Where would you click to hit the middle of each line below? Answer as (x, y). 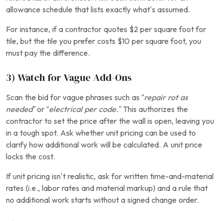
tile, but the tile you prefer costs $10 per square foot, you (104, 41)
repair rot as (166, 97)
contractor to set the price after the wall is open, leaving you (110, 121)
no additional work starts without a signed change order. (102, 200)
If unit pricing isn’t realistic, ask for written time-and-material (110, 176)
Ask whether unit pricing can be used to (128, 133)
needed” (20, 109)
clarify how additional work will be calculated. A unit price (104, 145)
